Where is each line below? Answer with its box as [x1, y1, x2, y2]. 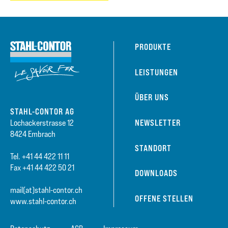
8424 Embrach [10, 129, 55, 139]
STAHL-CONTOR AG [10, 106, 74, 117]
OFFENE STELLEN [134, 193, 193, 204]
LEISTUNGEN [134, 67, 178, 77]
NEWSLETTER [134, 118, 181, 128]
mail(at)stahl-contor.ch [10, 185, 82, 195]
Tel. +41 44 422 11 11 [10, 152, 69, 162]
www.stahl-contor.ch [10, 196, 76, 207]
